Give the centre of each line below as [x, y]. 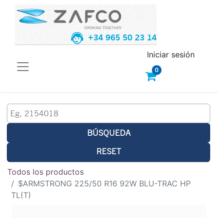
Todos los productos [45, 172]
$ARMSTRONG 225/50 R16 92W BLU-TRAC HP [104, 183]
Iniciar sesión [171, 54]
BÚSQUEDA [109, 132]
